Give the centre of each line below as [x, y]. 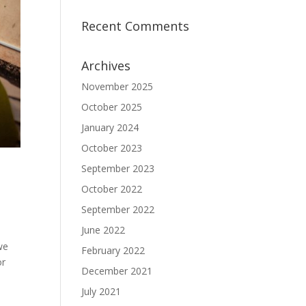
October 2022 [112, 189]
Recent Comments [136, 26]
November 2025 [117, 86]
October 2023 [112, 148]
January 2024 [110, 127]
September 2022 [118, 209]
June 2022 [103, 230]
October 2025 [112, 107]
